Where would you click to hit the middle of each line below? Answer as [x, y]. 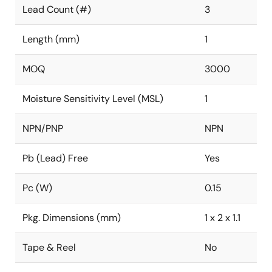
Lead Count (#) [57, 9]
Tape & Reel [49, 247]
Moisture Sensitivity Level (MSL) [93, 99]
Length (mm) [51, 39]
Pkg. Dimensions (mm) [72, 218]
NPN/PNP [43, 128]
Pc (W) [37, 188]
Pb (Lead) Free [55, 158]
